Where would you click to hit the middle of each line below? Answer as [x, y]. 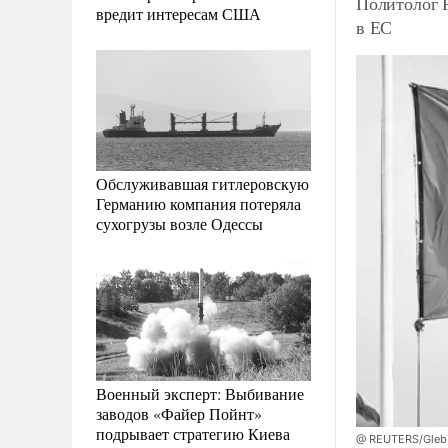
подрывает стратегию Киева [193, 433]
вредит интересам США [178, 13]
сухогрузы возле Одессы [179, 223]
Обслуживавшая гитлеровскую [202, 183]
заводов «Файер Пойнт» [179, 413]
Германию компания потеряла [198, 203]
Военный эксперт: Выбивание [200, 393]
